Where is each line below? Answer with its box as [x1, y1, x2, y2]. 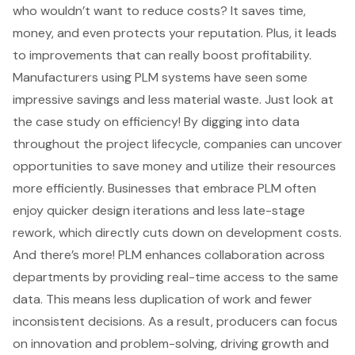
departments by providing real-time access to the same [13, 268, 338, 285]
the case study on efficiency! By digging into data [13, 113, 300, 130]
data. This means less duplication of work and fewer [13, 290, 312, 307]
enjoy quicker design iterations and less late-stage [13, 201, 305, 219]
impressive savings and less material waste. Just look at [13, 90, 334, 108]
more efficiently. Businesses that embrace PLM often [13, 179, 316, 197]
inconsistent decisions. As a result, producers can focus [13, 312, 338, 330]
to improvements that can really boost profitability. [13, 46, 311, 63]
